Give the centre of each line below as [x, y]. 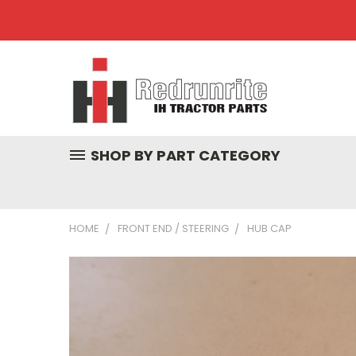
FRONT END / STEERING [173, 228]
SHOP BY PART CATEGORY [186, 155]
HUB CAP [269, 228]
